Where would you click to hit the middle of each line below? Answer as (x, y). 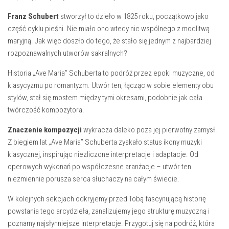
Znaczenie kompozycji (45, 130)
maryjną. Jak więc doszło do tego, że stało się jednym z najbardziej (109, 41)
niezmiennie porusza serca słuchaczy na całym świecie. (94, 179)
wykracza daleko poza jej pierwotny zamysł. (150, 130)
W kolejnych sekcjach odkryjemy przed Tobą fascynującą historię (107, 199)
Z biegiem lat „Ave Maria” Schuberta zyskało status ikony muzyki (105, 142)
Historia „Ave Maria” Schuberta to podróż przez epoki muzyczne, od (111, 73)
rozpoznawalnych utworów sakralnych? (67, 53)
